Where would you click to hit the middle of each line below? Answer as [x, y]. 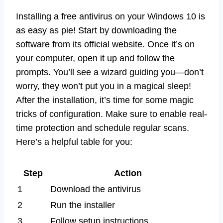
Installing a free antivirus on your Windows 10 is [111, 16]
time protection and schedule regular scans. [103, 128]
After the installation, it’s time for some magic [105, 100]
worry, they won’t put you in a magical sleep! [104, 86]
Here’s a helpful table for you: [74, 142]
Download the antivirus [96, 189]
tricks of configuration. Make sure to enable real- [111, 114]
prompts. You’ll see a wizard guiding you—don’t [110, 72]
